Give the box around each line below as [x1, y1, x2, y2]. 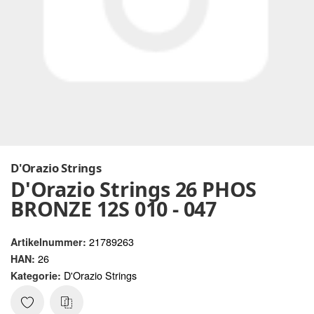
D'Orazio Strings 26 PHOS [11, 175, 257, 203]
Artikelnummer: [11, 235, 86, 250]
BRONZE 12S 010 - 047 [11, 195, 217, 223]
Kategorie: [11, 268, 64, 283]
